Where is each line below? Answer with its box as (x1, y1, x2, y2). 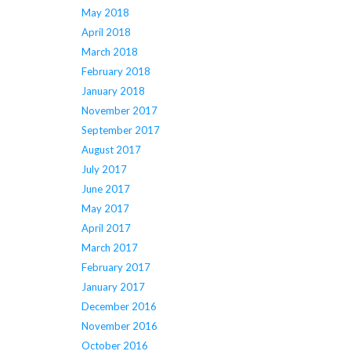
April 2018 (81, 26, 131, 39)
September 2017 (81, 124, 160, 137)
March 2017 (81, 241, 138, 255)
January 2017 (81, 280, 145, 294)
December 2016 (81, 300, 157, 313)
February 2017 (81, 261, 150, 274)
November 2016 (81, 320, 157, 333)
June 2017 (81, 183, 130, 196)
